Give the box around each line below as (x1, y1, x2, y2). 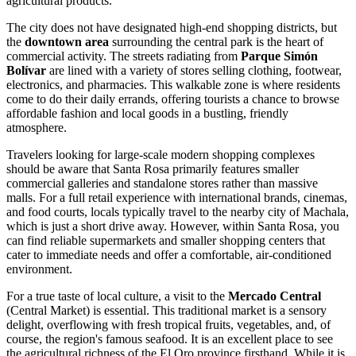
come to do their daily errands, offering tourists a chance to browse (6, 91, 339, 106)
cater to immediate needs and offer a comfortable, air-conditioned (6, 247, 331, 261)
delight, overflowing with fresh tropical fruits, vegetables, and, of (6, 317, 331, 331)
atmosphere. (6, 120, 67, 134)
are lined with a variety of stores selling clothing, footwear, (46, 63, 342, 77)
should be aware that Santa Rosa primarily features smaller (6, 161, 299, 176)
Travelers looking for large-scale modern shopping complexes (6, 147, 315, 161)
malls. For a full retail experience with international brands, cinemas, (6, 190, 347, 204)
